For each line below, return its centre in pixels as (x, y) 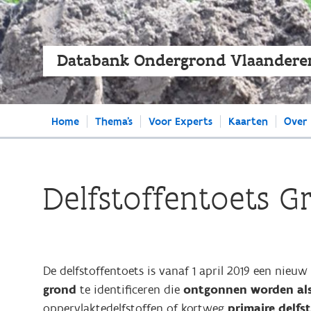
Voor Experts (180, 121)
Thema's (114, 121)
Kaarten (248, 121)
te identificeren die (130, 290)
